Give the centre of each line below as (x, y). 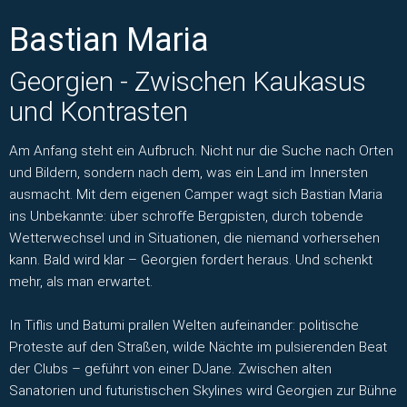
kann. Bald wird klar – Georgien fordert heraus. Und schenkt (191, 259)
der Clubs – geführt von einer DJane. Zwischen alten (170, 369)
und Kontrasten (99, 111)
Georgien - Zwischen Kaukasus (188, 81)
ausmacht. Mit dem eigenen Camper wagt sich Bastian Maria (196, 194)
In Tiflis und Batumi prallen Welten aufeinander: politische (184, 326)
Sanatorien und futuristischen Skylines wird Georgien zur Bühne (203, 391)
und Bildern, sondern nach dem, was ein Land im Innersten (189, 172)
